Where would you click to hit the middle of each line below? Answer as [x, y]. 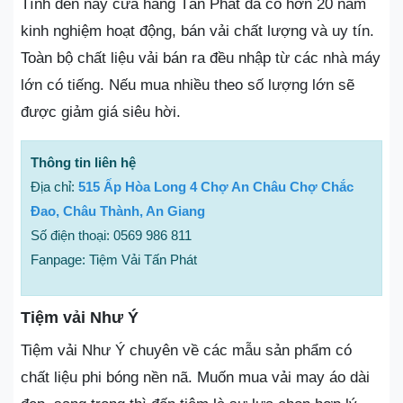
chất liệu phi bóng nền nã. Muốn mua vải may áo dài [195, 377]
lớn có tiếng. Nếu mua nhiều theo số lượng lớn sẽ [188, 85]
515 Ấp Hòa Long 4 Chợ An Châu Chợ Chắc [216, 187]
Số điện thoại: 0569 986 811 [111, 235]
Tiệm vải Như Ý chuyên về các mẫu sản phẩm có [186, 350]
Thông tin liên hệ [83, 162]
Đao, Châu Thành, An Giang [118, 211]
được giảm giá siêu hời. [103, 112]
